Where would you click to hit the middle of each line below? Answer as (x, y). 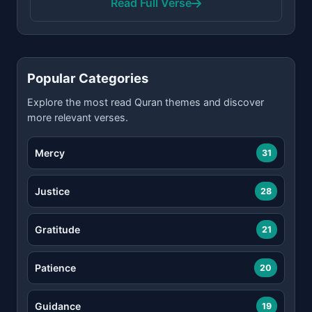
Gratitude (57, 229)
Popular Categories (88, 78)
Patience (55, 267)
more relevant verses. (78, 117)
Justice (52, 191)
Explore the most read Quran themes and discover (146, 102)
